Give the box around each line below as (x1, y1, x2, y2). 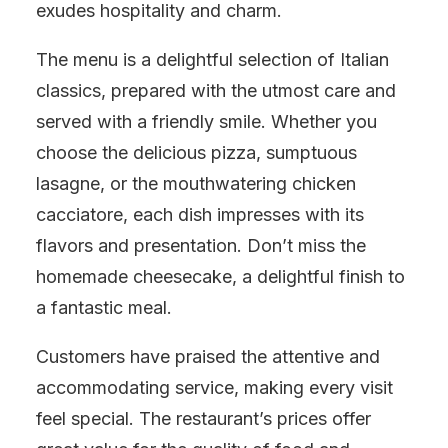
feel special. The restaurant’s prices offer (36, 408, 371, 429)
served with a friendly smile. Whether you (36, 111, 377, 132)
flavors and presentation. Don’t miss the (36, 235, 366, 256)
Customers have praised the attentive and (36, 346, 380, 367)
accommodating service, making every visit (36, 377, 393, 398)
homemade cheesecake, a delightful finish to (36, 266, 405, 287)
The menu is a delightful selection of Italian (36, 49, 389, 70)
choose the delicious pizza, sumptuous (36, 142, 357, 163)
